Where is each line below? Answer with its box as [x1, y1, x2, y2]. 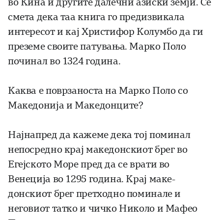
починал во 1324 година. [8, 55, 121, 67]
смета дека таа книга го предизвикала [8, 11, 185, 23]
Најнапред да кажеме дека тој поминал [8, 129, 191, 141]
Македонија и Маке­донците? [8, 100, 143, 111]
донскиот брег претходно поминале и [8, 188, 181, 200]
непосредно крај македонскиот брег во [8, 144, 188, 156]
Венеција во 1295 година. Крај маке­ [8, 173, 176, 185]
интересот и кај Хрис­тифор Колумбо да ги [8, 26, 203, 38]
